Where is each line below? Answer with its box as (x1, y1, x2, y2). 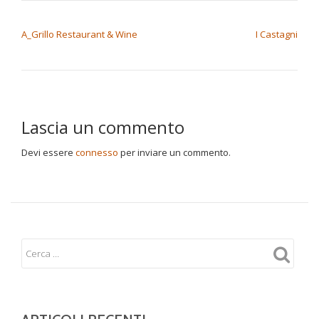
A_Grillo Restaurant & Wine (21, 28, 137, 41)
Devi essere (21, 146, 75, 159)
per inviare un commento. (118, 146, 231, 159)
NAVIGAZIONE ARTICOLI (21, 11, 165, 28)
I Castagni (256, 28, 298, 41)
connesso (75, 146, 118, 159)
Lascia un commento (21, 115, 184, 139)
